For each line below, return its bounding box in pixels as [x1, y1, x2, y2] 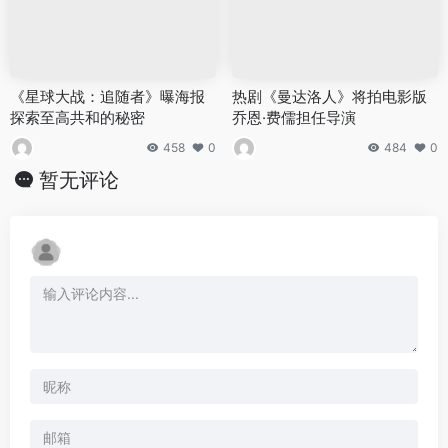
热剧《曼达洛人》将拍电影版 [232, 87, 427, 107]
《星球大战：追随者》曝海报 [10, 87, 205, 107]
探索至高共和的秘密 [10, 108, 145, 128]
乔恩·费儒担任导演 [232, 108, 356, 128]
